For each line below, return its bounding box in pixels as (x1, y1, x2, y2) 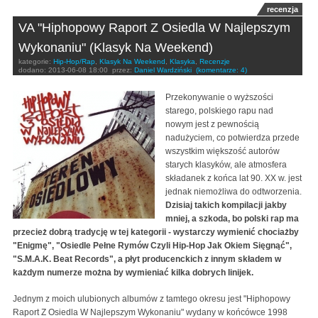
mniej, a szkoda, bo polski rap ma (165, 214, 299, 224)
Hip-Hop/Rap (53, 57, 95, 66)
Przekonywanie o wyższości (165, 92, 273, 103)
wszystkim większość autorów (165, 146, 280, 157)
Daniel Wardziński (134, 66, 192, 75)
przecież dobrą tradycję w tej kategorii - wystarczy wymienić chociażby (13, 227, 299, 238)
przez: (112, 66, 134, 75)
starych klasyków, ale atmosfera (165, 160, 287, 170)
